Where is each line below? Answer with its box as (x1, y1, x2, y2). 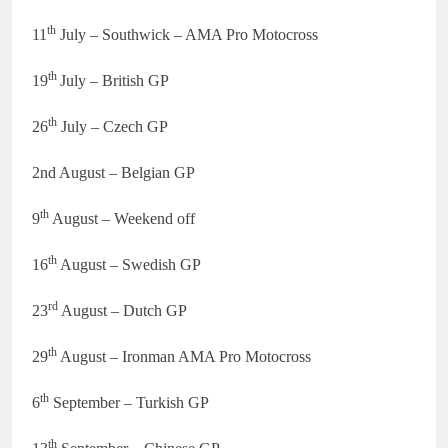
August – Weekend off (49, 209, 195, 227)
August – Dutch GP (58, 301, 187, 319)
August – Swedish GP (57, 255, 201, 273)
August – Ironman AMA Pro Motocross (57, 347, 311, 365)
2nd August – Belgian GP (32, 163, 195, 181)
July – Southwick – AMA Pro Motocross (56, 25, 318, 43)
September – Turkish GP (49, 393, 209, 411)
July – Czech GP (57, 117, 168, 135)
